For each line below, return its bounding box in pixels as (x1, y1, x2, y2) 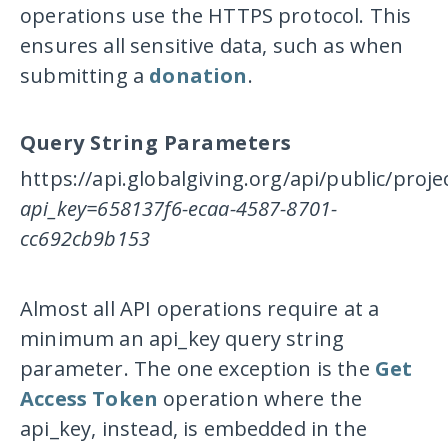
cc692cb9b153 (20, 224, 151, 252)
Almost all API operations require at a (20, 294, 380, 322)
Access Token (20, 384, 159, 412)
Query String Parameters (20, 128, 292, 156)
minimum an (20, 324, 149, 352)
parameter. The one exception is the (20, 354, 375, 382)
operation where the (158, 384, 363, 412)
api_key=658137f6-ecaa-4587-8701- (20, 194, 338, 222)
